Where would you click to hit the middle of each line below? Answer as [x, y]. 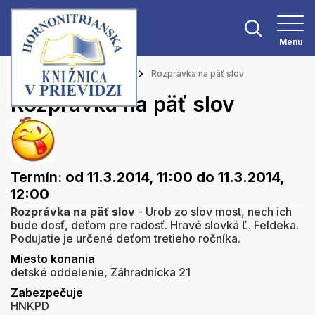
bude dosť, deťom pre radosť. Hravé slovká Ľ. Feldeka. [155, 225]
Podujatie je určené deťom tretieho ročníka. [126, 238]
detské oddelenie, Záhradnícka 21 [101, 272]
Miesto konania [53, 259]
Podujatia [111, 73]
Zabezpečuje [47, 292]
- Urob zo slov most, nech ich [215, 212]
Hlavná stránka [41, 73]
